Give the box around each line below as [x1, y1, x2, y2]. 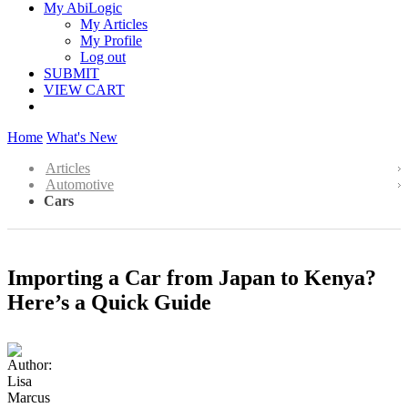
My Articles [80, 16, 148, 32]
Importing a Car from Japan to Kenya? [7, 265, 376, 290]
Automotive [46, 177, 114, 192]
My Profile [80, 33, 142, 48]
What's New [46, 129, 117, 145]
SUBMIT [44, 66, 99, 81]
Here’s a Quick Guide [7, 290, 211, 314]
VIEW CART [44, 82, 125, 97]
